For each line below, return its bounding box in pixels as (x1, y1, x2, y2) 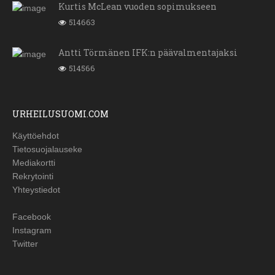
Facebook (12, 212, 51, 222)
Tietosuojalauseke (12, 144, 82, 155)
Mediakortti (12, 158, 55, 168)
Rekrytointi (12, 171, 53, 182)
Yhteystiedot (12, 185, 60, 195)
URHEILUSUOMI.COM (12, 108, 109, 120)
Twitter (12, 239, 38, 249)
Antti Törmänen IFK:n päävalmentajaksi (58, 47, 238, 59)
